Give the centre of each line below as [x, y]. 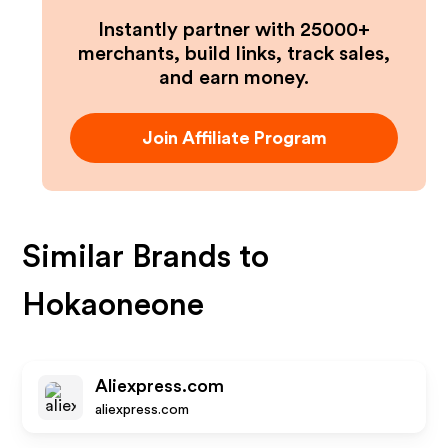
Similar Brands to [146, 257]
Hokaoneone [113, 305]
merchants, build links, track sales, [234, 54]
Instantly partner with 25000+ [234, 30]
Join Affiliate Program [234, 138]
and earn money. [234, 78]
